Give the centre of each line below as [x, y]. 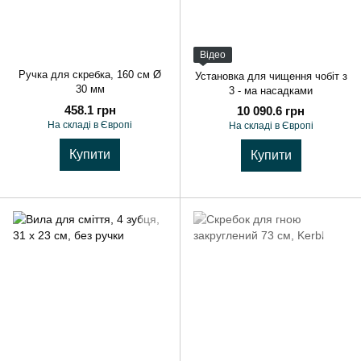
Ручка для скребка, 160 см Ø [90, 75]
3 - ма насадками [271, 90]
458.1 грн [90, 110]
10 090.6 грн [271, 110]
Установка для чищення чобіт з [271, 76]
